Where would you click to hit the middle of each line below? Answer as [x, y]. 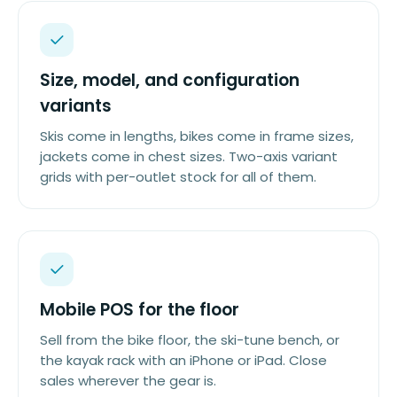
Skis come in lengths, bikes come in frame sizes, [197, 136]
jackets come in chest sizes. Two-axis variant [189, 156]
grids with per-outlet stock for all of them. [178, 177]
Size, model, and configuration [170, 80]
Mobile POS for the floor [140, 310]
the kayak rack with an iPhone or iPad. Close [183, 360]
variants [76, 106]
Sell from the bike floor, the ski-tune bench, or [190, 340]
